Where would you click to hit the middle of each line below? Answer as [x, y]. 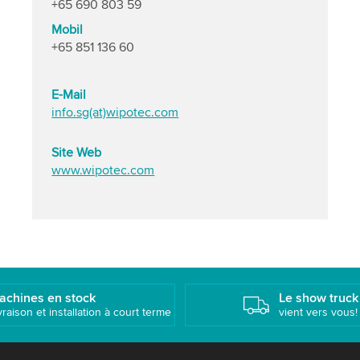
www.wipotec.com [103, 170]
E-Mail [69, 95]
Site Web [77, 153]
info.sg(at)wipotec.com [115, 112]
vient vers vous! [318, 312]
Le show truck [318, 298]
